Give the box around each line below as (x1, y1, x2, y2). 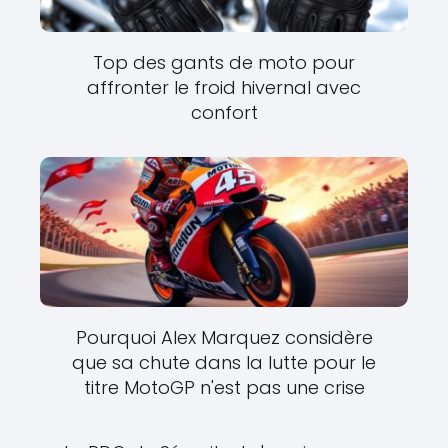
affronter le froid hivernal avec (87, 75, 361, 100)
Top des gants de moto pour (93, 50, 355, 75)
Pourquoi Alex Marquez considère (75, 325, 373, 350)
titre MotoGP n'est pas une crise (83, 375, 365, 400)
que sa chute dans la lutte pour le (72, 350, 376, 375)
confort (190, 100, 258, 125)
